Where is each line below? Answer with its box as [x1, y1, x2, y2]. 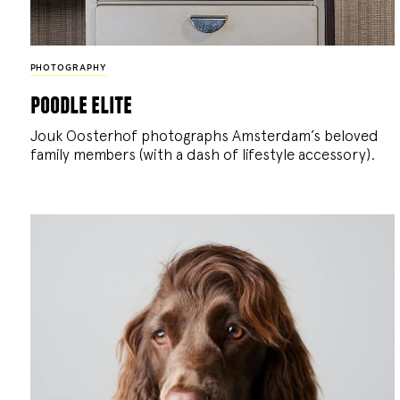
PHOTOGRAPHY [29, 63, 106, 72]
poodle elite [29, 89, 132, 117]
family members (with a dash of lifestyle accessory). [29, 145, 375, 163]
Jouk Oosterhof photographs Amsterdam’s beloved [29, 126, 379, 145]
